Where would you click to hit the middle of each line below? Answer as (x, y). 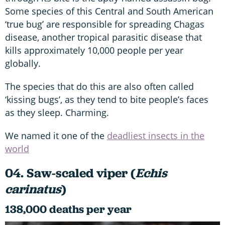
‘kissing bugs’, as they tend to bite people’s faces (107, 99)
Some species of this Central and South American (109, 11)
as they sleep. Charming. (57, 112)
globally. (23, 63)
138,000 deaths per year (68, 209)
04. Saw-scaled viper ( (70, 173)
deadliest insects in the (156, 135)
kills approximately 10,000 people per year (94, 50)
